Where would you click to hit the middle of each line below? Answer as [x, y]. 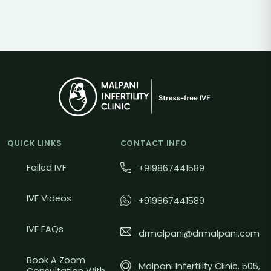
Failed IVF [47, 168]
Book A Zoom [56, 260]
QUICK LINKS [35, 143]
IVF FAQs [45, 230]
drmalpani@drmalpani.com [199, 234]
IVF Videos [49, 199]
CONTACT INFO [154, 143]
